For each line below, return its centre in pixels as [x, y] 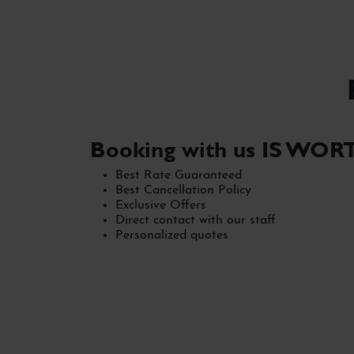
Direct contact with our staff [196, 221]
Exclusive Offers [161, 206]
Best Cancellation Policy [183, 191]
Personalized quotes [172, 236]
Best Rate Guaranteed [179, 176]
